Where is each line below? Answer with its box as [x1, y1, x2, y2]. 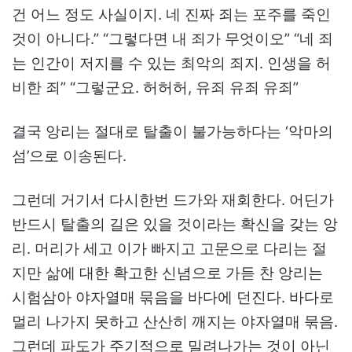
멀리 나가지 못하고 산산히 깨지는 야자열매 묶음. [12, 312, 338, 331]
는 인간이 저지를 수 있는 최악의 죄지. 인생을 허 [12, 53, 331, 72]
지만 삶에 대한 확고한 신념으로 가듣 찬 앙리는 [12, 263, 323, 282]
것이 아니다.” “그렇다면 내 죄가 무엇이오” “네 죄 [12, 29, 333, 48]
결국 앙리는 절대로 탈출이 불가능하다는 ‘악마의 [12, 122, 333, 141]
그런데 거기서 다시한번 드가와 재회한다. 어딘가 [12, 190, 334, 209]
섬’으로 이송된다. [12, 146, 126, 165]
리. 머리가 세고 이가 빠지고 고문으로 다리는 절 [12, 239, 327, 258]
